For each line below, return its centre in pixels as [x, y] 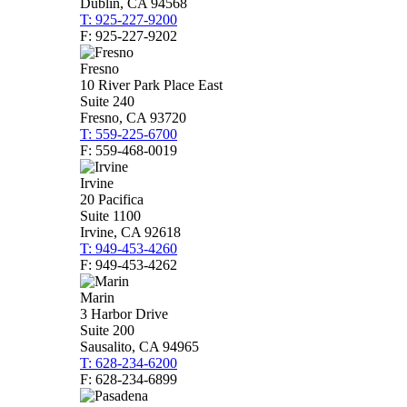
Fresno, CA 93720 [133, 118]
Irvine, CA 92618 [130, 233]
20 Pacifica [112, 200]
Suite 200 [107, 331]
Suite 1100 [110, 216]
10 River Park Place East [151, 85]
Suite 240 [107, 102]
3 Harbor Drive [124, 314]
